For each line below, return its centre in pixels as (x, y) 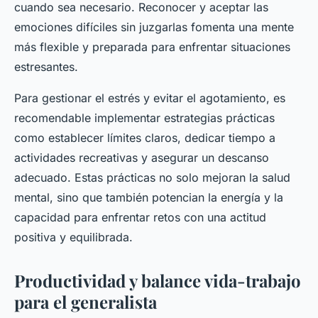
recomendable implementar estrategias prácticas (144, 118)
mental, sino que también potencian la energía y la (149, 198)
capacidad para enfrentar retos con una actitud (140, 218)
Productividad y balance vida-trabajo (158, 281)
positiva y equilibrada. (73, 237)
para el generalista (86, 302)
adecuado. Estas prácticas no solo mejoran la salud (152, 178)
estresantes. (46, 67)
